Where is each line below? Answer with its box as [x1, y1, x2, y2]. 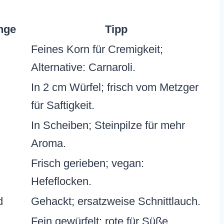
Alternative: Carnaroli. [31, 61, 135, 74]
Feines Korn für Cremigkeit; [31, 43, 163, 56]
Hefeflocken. [31, 175, 91, 188]
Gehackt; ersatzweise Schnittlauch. [31, 195, 200, 208]
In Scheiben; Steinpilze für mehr [31, 119, 185, 132]
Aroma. [31, 137, 66, 150]
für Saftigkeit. [31, 99, 94, 112]
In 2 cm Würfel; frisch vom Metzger [31, 81, 198, 94]
